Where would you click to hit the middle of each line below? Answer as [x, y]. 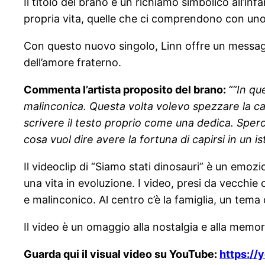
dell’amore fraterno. [72, 63]
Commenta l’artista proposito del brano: [126, 90]
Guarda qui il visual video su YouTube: [122, 254]
